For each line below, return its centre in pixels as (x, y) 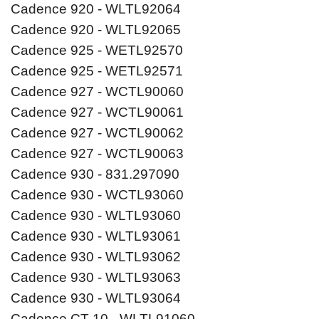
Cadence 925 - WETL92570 (97, 51)
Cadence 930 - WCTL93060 (97, 195)
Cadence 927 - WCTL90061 (97, 113)
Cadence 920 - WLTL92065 (96, 30)
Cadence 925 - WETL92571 (97, 71)
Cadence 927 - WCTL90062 (97, 133)
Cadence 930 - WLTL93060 (96, 216)
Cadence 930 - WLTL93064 (96, 298)
